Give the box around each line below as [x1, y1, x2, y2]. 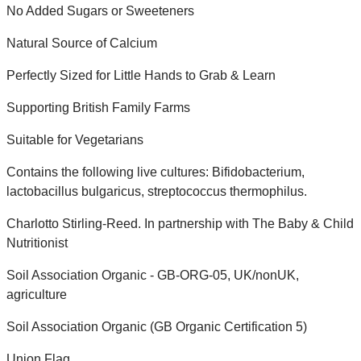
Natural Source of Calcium [6, 36, 157, 51]
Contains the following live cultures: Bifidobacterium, [6, 165, 305, 180]
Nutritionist [6, 236, 68, 251]
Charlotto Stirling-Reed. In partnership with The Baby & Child [6, 217, 354, 231]
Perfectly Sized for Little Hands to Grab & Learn [6, 68, 276, 83]
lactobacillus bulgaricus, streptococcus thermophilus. [6, 185, 307, 199]
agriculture [6, 288, 67, 302]
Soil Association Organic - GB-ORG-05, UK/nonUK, [6, 268, 299, 283]
